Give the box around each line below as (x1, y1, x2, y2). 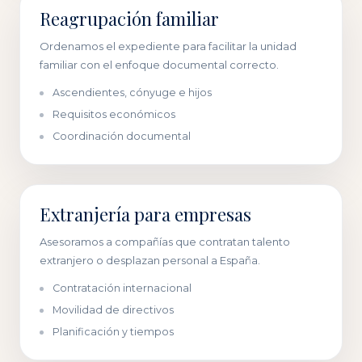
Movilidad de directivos (53, 304, 174, 316)
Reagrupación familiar (40, 6, 219, 31)
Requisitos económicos (53, 108, 175, 120)
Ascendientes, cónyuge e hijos (53, 86, 212, 99)
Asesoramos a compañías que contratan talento (40, 235, 290, 248)
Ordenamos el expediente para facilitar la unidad (40, 40, 297, 53)
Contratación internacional (53, 282, 192, 294)
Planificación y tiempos (53, 326, 174, 338)
